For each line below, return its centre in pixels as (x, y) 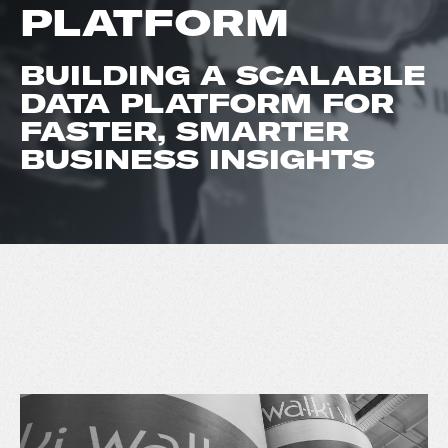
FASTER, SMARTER (184, 131)
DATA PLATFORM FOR (207, 103)
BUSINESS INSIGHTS (202, 159)
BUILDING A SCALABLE (223, 75)
